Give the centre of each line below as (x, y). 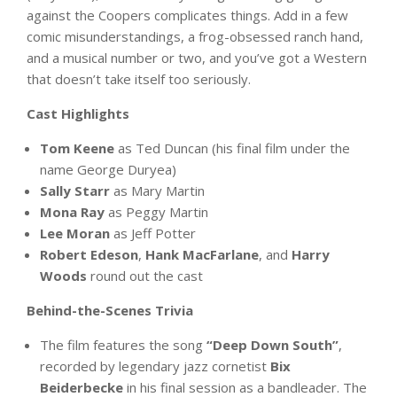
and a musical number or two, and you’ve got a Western (197, 58)
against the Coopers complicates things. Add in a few (187, 16)
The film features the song (123, 345)
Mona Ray (72, 212)
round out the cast (145, 276)
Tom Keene (77, 148)
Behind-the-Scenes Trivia (110, 311)
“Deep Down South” (272, 345)
